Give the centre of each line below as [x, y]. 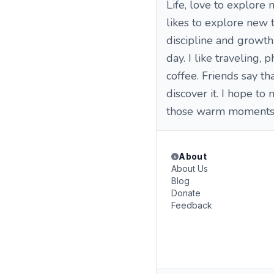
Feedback [192, 205]
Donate [186, 193]
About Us [190, 168]
